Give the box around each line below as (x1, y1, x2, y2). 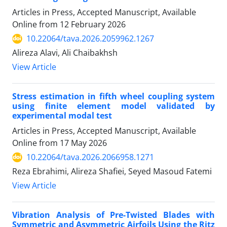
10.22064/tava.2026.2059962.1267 (26, 33, 154, 45)
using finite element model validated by (12, 100, 215, 112)
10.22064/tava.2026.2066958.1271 (26, 152, 154, 163)
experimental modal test (12, 110, 112, 122)
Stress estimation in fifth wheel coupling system (12, 91, 215, 102)
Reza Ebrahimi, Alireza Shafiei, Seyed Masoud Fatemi (12, 166, 212, 177)
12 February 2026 (60, 19, 126, 30)
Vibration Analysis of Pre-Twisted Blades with (12, 209, 215, 221)
